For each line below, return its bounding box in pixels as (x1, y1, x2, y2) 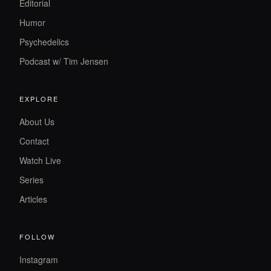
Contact (19, 135, 49, 148)
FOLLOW (19, 232, 55, 242)
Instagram (19, 253, 58, 266)
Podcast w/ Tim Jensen (19, 55, 108, 68)
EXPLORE (19, 94, 59, 104)
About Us (19, 116, 54, 128)
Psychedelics (19, 36, 69, 48)
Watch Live (19, 154, 61, 167)
